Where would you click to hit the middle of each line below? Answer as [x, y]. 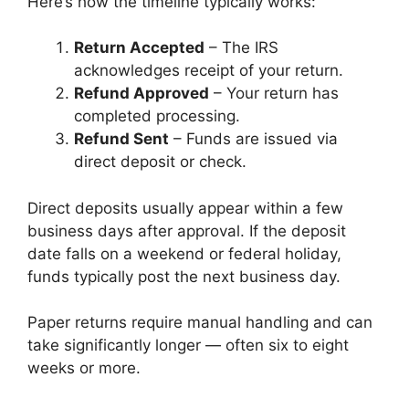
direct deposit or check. [160, 162]
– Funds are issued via [253, 139]
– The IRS [241, 48]
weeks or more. [84, 368]
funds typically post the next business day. [184, 276]
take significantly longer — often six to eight [188, 346]
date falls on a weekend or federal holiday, [184, 253]
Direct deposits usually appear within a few [185, 208]
